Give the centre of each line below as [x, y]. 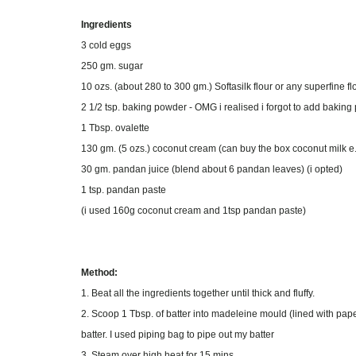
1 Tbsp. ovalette [115, 128]
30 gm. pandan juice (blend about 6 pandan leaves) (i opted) [212, 169]
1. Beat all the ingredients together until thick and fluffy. [198, 293]
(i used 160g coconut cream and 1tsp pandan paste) [193, 211]
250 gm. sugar [112, 66]
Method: [99, 273]
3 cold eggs [106, 45]
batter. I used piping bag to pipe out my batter [178, 335]
